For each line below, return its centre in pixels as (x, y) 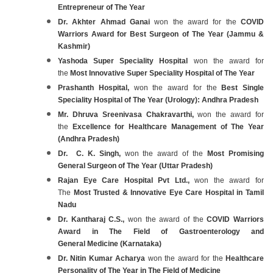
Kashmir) (74, 46)
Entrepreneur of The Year (101, 7)
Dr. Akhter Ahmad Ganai (106, 22)
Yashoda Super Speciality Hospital (126, 61)
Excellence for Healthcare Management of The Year (168, 126)
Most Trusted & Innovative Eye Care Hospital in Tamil (169, 192)
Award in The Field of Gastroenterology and (161, 231)
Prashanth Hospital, (96, 87)
